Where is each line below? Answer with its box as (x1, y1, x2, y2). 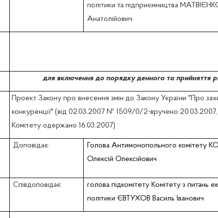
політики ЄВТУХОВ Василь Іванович (87, 195, 204, 203)
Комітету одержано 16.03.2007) (12, 122, 116, 130)
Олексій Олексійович (87, 155, 157, 163)
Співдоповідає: (13, 181, 62, 189)
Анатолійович (87, 15, 132, 23)
